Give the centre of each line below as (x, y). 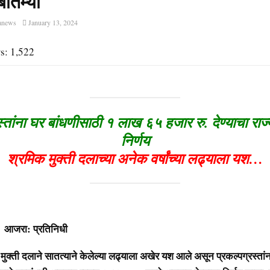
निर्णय (135, 140)
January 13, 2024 (53, 23)
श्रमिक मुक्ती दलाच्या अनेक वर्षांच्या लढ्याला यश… (135, 158)
